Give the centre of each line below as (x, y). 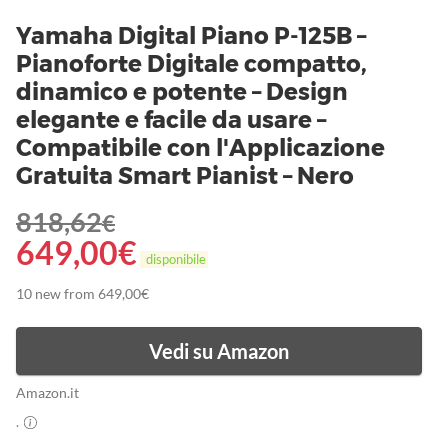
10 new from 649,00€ (82, 294)
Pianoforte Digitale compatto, (191, 64)
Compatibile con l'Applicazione (200, 148)
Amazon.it (52, 393)
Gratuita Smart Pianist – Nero (185, 176)
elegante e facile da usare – (171, 120)
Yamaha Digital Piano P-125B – (191, 36)
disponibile (174, 259)
